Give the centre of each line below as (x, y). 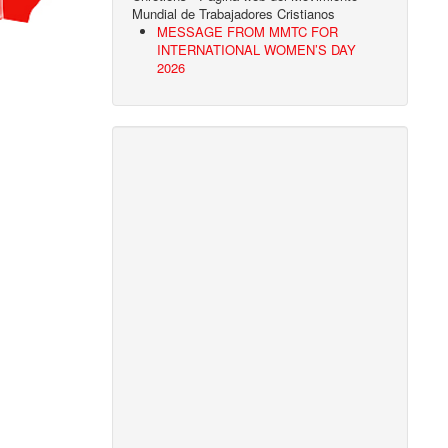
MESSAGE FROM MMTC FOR (248, 32)
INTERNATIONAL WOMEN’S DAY (257, 50)
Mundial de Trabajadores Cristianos (234, 14)
